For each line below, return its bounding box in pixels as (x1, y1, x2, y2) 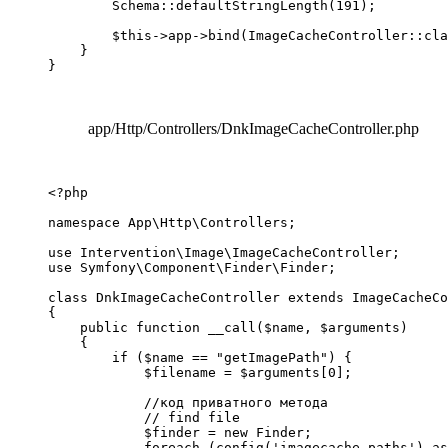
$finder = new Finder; (48, 425, 312, 441)
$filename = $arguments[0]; (48, 365, 352, 381)
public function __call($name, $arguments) (48, 320, 408, 336)
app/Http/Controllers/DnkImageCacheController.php (88, 120, 419, 138)
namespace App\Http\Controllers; (48, 215, 296, 231)
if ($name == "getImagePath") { (48, 350, 352, 366)
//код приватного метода (48, 395, 328, 411)
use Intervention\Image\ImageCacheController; (48, 245, 400, 261)
